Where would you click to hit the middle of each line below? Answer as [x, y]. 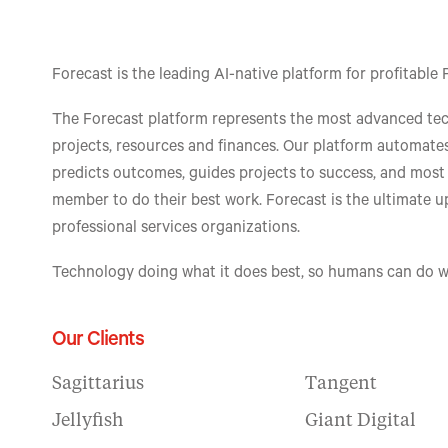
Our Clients [98, 341]
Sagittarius [98, 384]
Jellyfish [87, 421]
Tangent [341, 384]
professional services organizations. [176, 229]
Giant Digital [361, 421]
